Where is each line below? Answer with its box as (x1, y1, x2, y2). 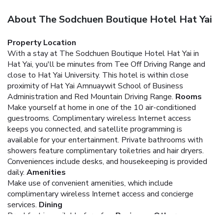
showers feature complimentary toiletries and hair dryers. (7, 145, 204, 156)
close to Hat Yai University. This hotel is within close (7, 69, 189, 81)
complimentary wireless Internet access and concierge (7, 188, 193, 199)
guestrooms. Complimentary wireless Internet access (7, 112, 191, 124)
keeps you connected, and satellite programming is (7, 123, 182, 135)
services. (7, 199, 37, 210)
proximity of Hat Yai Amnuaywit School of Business (7, 80, 183, 91)
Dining (39, 199, 62, 210)
